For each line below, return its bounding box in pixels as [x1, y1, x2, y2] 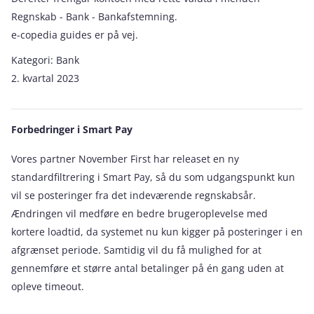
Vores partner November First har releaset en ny [11, 152, 239, 165]
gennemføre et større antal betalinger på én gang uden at [11, 261, 284, 275]
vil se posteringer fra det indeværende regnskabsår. [11, 189, 256, 202]
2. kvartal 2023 [11, 71, 79, 85]
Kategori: [11, 53, 56, 67]
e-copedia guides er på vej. [11, 28, 138, 41]
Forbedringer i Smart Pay [11, 123, 132, 136]
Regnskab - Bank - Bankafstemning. [11, 10, 177, 23]
